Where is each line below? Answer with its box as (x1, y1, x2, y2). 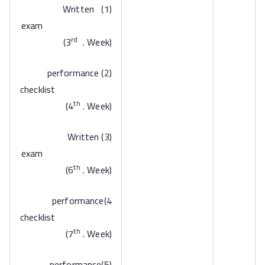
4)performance (51, 192, 104, 209)
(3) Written (67, 128, 99, 146)
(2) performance (47, 64, 99, 82)
